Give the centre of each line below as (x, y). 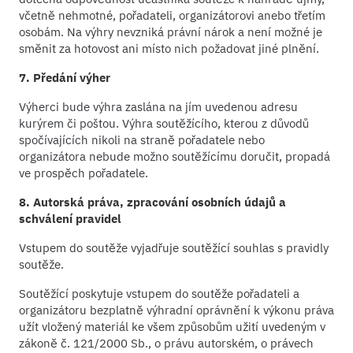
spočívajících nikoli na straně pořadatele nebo (142, 139)
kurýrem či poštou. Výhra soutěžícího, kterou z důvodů (164, 123)
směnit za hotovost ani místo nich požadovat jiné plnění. (169, 48)
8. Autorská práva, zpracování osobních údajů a (152, 202)
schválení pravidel (70, 218)
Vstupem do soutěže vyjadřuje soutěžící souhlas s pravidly (174, 247)
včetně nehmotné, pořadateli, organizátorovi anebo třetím (172, 15)
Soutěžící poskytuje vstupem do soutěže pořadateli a (159, 293)
